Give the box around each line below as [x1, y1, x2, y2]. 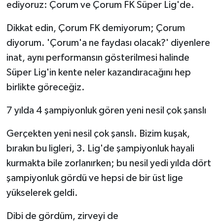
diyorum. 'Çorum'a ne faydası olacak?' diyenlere [6, 38, 210, 48]
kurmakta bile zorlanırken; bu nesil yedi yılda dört [6, 158, 211, 169]
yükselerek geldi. [6, 188, 78, 198]
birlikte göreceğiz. [6, 82, 85, 93]
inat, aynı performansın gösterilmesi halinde [6, 53, 189, 63]
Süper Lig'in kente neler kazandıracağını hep [6, 68, 191, 78]
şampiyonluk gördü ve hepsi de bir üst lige [6, 173, 183, 184]
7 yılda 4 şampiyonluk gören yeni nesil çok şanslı [6, 106, 206, 116]
